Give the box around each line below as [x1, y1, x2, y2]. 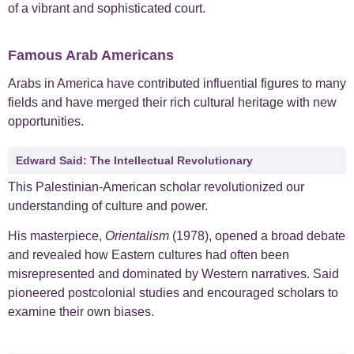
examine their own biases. [8, 305, 154, 319]
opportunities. [8, 115, 84, 129]
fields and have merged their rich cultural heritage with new [8, 96, 337, 110]
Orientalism [105, 229, 172, 243]
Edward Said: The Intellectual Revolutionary [16, 153, 253, 167]
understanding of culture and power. [8, 198, 208, 213]
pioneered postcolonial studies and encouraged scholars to [8, 286, 338, 300]
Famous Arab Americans [8, 47, 174, 64]
